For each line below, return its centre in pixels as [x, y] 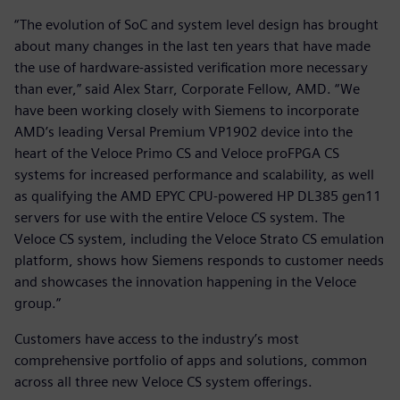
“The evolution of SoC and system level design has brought [196, 24]
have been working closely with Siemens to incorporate [187, 110]
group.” [37, 303]
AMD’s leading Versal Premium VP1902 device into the [183, 131]
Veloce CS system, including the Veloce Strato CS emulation [199, 238]
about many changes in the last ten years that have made [192, 46]
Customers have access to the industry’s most [157, 338]
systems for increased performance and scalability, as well [194, 174]
